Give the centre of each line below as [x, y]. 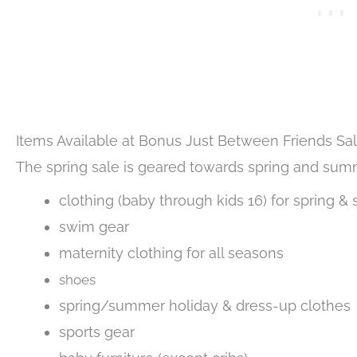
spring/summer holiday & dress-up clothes [205, 306]
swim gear [94, 227]
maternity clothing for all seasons [171, 253]
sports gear [97, 332]
